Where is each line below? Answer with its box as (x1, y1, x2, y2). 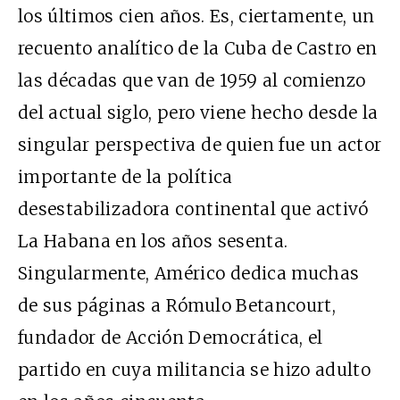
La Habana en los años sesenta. (18, 230, 288, 253)
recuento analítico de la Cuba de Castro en (18, 37, 378, 60)
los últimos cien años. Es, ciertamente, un (18, 5, 375, 28)
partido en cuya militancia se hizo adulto (18, 359, 371, 381)
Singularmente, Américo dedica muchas (18, 262, 360, 285)
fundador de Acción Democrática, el (18, 327, 323, 349)
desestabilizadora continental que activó (18, 198, 369, 221)
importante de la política (18, 166, 233, 188)
